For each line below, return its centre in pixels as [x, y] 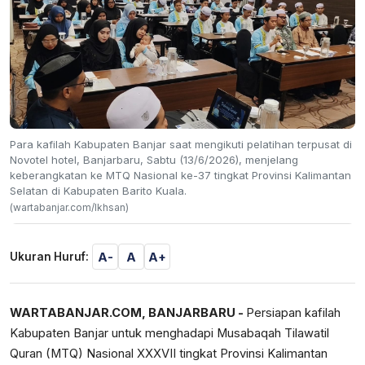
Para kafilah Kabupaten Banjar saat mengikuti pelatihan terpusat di [181, 145]
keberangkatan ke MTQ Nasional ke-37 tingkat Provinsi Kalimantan [180, 176]
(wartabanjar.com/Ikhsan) [69, 208]
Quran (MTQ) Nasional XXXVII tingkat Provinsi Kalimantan [169, 354]
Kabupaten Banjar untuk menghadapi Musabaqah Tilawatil [169, 334]
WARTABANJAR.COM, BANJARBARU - [128, 313]
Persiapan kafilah [293, 313]
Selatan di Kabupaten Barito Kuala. [98, 191]
